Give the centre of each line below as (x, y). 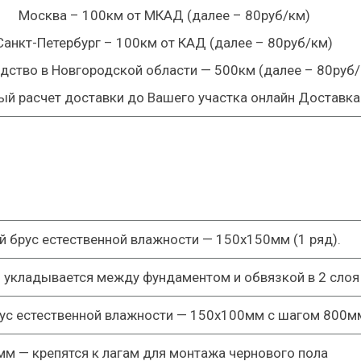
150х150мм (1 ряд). (278, 239)
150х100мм (227, 315)
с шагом (293, 315)
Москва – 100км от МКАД (101, 15)
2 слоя (338, 277)
